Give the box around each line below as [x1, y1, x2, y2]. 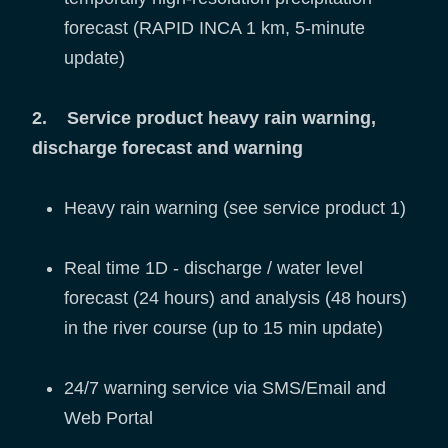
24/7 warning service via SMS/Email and [64, 378, 386, 399]
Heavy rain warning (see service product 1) [64, 198, 411, 219]
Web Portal [64, 408, 153, 429]
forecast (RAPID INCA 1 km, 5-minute [64, 18, 365, 39]
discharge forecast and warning [32, 138, 308, 159]
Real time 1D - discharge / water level [64, 258, 363, 279]
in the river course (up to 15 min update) [64, 318, 383, 339]
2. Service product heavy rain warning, [32, 108, 376, 129]
